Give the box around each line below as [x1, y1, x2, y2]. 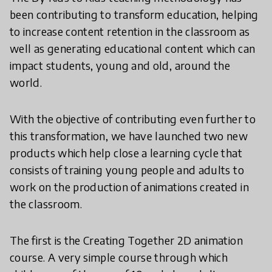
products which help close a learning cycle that [10, 146, 242, 160]
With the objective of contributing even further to [10, 112, 256, 126]
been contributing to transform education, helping [10, 7, 259, 22]
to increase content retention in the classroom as [10, 24, 250, 39]
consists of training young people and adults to [10, 163, 244, 177]
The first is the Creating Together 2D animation [10, 233, 243, 248]
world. [10, 75, 42, 90]
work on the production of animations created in [10, 180, 249, 194]
